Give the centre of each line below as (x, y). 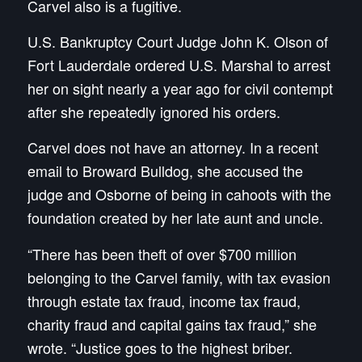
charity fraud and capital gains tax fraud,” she (172, 324)
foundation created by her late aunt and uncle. (175, 218)
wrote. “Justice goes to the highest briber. (160, 347)
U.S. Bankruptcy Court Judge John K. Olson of (177, 41)
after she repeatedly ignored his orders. (154, 111)
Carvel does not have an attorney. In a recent (173, 147)
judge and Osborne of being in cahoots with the (179, 194)
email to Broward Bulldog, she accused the (165, 171)
